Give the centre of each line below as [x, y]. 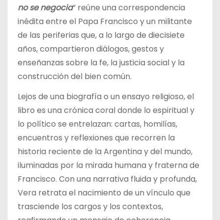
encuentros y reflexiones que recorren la [96, 137]
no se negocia [45, 7]
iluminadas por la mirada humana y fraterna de [109, 165]
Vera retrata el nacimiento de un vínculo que [104, 192]
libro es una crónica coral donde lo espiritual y [106, 110]
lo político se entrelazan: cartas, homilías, [97, 124]
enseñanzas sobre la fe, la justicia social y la [101, 62]
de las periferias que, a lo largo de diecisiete [101, 35]
